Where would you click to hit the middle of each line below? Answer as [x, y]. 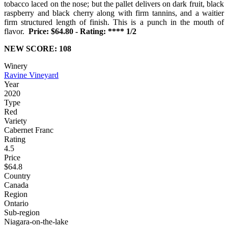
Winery [16, 66]
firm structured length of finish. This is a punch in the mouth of [114, 22]
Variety [16, 121]
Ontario [16, 204]
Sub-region [22, 213]
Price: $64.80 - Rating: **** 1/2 [82, 32]
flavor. [16, 32]
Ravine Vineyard [31, 75]
